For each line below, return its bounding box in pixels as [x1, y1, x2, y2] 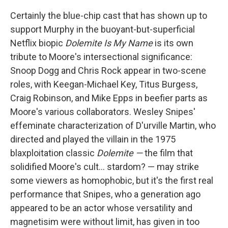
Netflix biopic [10, 38, 65, 48]
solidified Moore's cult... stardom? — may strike [10, 161, 199, 172]
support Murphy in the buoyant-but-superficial [10, 24, 195, 35]
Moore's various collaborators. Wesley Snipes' [10, 106, 195, 117]
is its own [153, 38, 193, 48]
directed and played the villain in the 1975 [10, 134, 176, 145]
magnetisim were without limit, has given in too [10, 216, 199, 227]
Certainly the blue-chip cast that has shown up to [10, 10, 207, 21]
